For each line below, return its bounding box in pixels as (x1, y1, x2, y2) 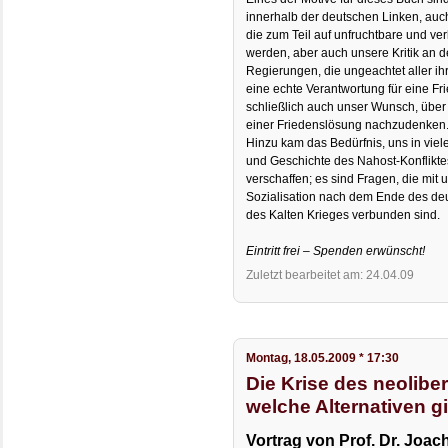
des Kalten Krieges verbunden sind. (246, 207, 441, 222)
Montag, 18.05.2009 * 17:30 (246, 351, 400, 366)
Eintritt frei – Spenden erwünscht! (246, 243, 426, 258)
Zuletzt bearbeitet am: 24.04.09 (246, 268, 415, 283)
